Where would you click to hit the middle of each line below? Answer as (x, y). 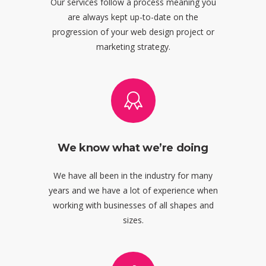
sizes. (133, 220)
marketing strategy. (133, 46)
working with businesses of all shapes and (133, 205)
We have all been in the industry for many (133, 175)
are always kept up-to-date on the (133, 17)
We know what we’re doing (133, 148)
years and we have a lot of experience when (133, 190)
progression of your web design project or (133, 31)
